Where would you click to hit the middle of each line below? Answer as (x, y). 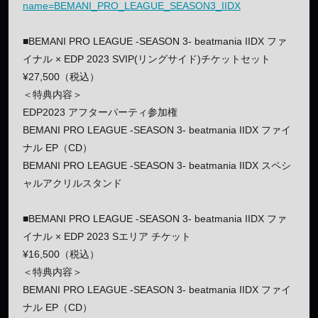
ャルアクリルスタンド (72, 183)
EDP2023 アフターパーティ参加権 (100, 112)
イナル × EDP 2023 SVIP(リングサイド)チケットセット (147, 59)
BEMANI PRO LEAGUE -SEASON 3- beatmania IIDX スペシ (157, 165)
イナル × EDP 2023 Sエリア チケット (107, 236)
